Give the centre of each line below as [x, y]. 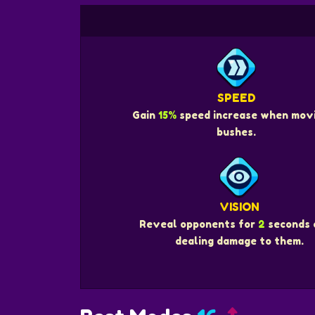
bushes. [236, 132]
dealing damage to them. [239, 240]
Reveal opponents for [198, 224]
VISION [239, 206]
